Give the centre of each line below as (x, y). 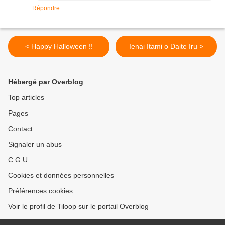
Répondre (46, 8)
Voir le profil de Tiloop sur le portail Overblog (78, 207)
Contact (20, 129)
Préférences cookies (40, 191)
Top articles (26, 98)
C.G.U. (19, 160)
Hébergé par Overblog (46, 82)
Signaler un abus (35, 144)
